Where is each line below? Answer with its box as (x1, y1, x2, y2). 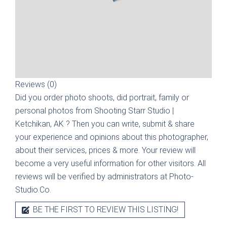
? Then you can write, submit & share (66, 119, 195, 129)
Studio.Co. (15, 185, 51, 195)
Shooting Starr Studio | (94, 106, 174, 116)
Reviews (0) (15, 80, 57, 89)
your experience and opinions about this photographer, (15, 132, 208, 142)
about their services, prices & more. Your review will (15, 145, 196, 155)
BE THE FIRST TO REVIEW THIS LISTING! (31, 205, 178, 214)
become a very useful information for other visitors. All (15, 159, 206, 168)
